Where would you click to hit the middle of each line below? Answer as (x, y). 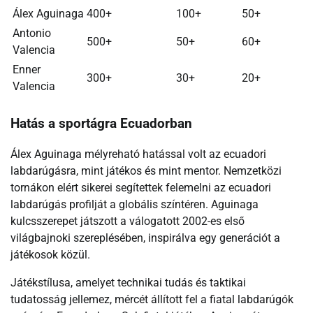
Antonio (32, 33)
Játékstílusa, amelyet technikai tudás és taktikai (128, 283)
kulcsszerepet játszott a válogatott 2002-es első (128, 221)
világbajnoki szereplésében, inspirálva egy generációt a (145, 238)
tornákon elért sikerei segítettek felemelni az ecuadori (141, 188)
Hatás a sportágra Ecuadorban (101, 123)
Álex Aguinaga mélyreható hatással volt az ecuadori (138, 154)
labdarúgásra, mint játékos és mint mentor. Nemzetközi (146, 171)
